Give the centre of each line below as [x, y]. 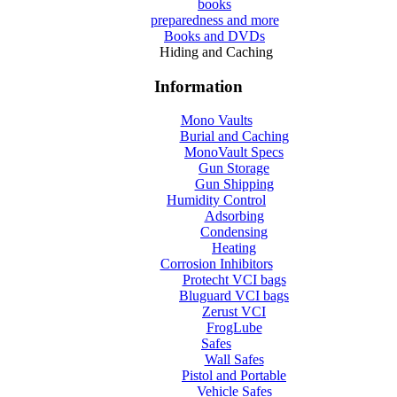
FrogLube [234, 328]
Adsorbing [234, 216]
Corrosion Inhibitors [216, 264]
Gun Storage [234, 168]
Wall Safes [234, 360]
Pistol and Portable [234, 376]
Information [198, 86]
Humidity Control [216, 200]
